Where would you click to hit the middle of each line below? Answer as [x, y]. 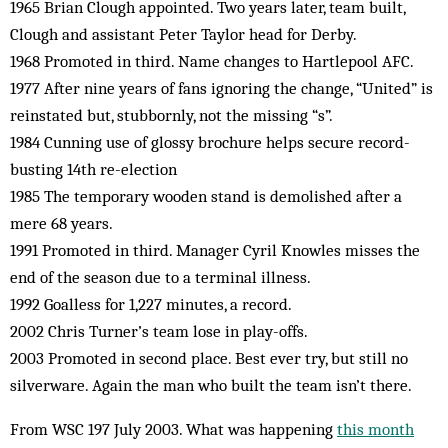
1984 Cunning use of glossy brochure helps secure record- [210, 142]
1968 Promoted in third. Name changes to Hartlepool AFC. [212, 61]
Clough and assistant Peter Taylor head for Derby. [183, 34]
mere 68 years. [61, 223]
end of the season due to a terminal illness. [160, 277]
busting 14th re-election [93, 169]
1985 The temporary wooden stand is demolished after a [206, 196]
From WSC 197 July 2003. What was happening [173, 429]
